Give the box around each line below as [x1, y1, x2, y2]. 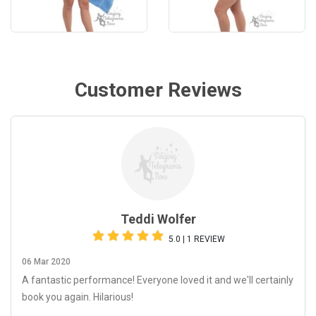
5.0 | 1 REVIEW [169, 233, 225, 244]
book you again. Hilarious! [22, 291, 133, 303]
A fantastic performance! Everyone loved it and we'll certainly [22, 274, 293, 286]
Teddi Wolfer [120, 211, 196, 226]
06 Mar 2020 [22, 256, 71, 267]
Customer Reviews [74, 78, 242, 102]
